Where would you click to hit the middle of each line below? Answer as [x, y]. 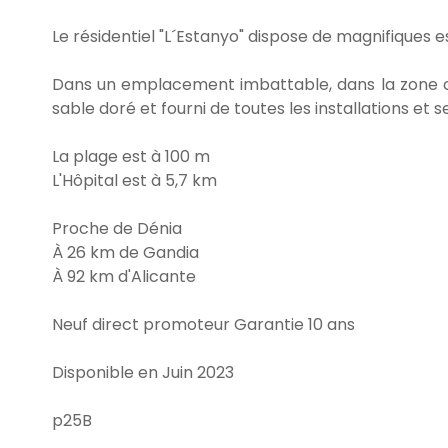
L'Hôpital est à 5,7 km [134, 180]
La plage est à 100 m [131, 156]
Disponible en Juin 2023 [143, 372]
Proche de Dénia [117, 228]
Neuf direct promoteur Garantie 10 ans [203, 324]
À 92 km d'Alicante [124, 276]
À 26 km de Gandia [125, 252]
